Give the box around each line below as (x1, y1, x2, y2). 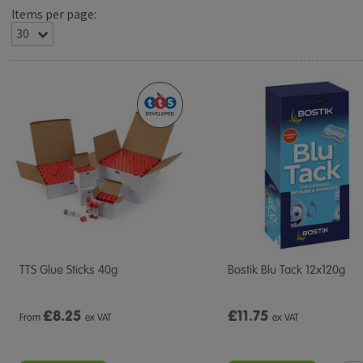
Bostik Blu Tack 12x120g (228, 263, 345, 277)
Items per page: (11, 6, 96, 22)
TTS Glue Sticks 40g (19, 263, 117, 277)
